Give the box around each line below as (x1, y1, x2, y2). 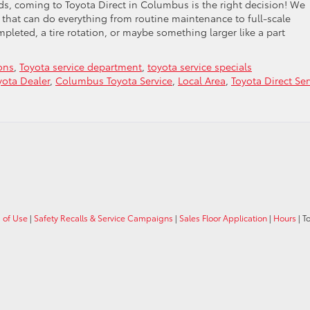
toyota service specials (147, 60, 252, 73)
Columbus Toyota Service (55, 73, 172, 87)
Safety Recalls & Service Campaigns (34, 212, 173, 224)
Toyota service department (19, 60, 142, 73)
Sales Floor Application (179, 212, 267, 224)
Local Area (178, 73, 226, 87)
